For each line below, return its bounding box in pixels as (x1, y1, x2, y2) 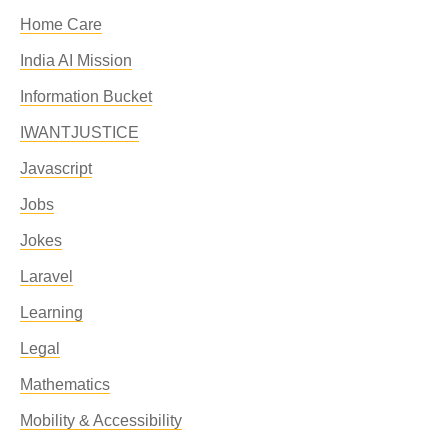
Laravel (20, 268, 73, 285)
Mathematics (20, 376, 110, 393)
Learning (20, 304, 83, 321)
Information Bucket (20, 88, 152, 105)
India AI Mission (20, 52, 132, 69)
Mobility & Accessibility (20, 412, 182, 429)
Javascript (20, 160, 92, 177)
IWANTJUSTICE (20, 124, 139, 141)
